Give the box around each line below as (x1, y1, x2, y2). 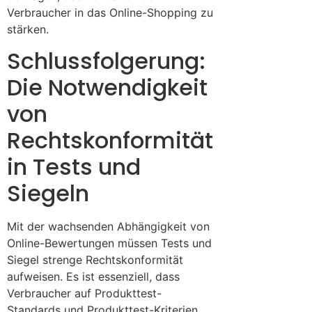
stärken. (7, 22, 49, 37)
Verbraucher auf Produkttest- (7, 286, 162, 300)
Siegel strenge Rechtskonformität (7, 252, 183, 267)
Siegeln (7, 177, 89, 209)
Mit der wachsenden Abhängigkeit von (7, 219, 210, 233)
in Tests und (7, 150, 141, 182)
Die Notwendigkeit (7, 71, 208, 103)
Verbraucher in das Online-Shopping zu (7, 6, 213, 20)
